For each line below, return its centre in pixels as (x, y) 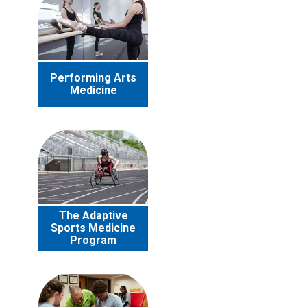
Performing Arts (93, 78)
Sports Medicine (93, 228)
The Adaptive (93, 216)
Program (93, 241)
